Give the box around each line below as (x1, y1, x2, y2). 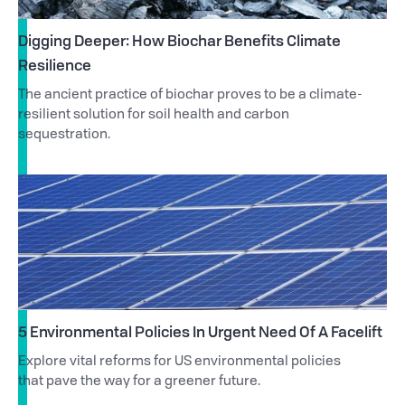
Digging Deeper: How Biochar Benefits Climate (18, 30, 341, 52)
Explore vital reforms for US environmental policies (18, 355, 341, 370)
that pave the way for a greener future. (18, 375, 260, 390)
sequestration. (18, 128, 110, 143)
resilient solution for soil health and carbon (18, 108, 289, 123)
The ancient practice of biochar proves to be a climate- (18, 89, 363, 103)
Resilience (18, 54, 91, 76)
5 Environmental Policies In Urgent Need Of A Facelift (18, 321, 382, 343)
